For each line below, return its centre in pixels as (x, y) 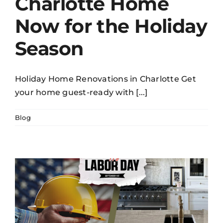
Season (49, 48)
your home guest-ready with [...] (81, 92)
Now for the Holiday (111, 26)
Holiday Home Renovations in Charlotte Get (106, 79)
